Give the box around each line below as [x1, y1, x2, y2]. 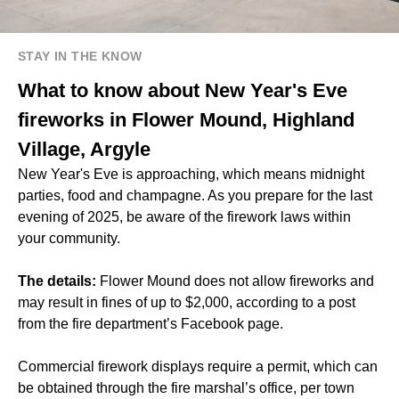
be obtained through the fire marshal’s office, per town [18, 380, 354, 396]
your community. [18, 231, 120, 247]
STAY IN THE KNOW [18, 49, 142, 64]
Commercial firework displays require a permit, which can [18, 359, 378, 375]
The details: [18, 273, 100, 289]
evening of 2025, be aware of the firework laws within [18, 209, 351, 225]
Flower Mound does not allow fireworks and [100, 273, 374, 289]
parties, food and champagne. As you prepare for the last [18, 188, 372, 204]
